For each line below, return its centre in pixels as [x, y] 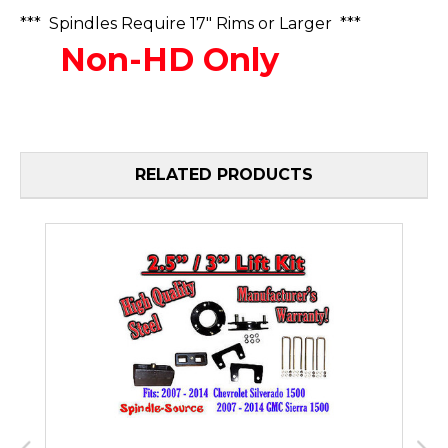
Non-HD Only [169, 60]
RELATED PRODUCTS [224, 175]
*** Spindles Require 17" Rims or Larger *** [190, 24]
